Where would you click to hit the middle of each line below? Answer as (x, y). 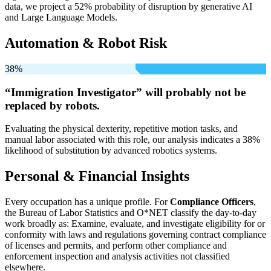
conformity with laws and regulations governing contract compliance (135, 235)
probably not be (206, 92)
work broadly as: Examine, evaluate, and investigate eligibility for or (135, 224)
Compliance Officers (212, 202)
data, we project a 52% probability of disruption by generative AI (129, 7)
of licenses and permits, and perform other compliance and (116, 246)
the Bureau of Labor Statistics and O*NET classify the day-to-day (131, 213)
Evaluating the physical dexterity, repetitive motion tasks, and (121, 129)
